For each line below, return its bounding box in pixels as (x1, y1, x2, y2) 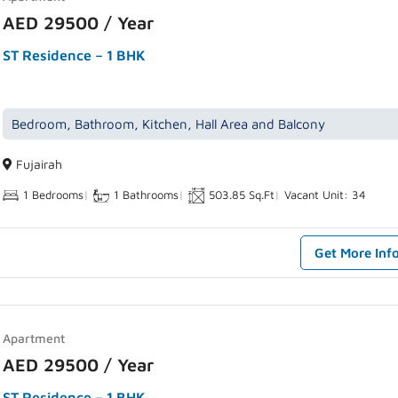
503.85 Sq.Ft (209, 187, 275, 203)
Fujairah (12, 156, 63, 172)
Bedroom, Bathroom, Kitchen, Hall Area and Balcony (12, 116, 326, 132)
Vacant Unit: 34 (284, 187, 367, 203)
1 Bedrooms (23, 187, 84, 203)
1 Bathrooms (114, 187, 179, 203)
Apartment (3, 330, 66, 346)
